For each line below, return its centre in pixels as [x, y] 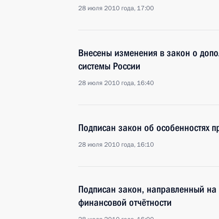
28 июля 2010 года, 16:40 [116, 83]
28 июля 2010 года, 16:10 [116, 145]
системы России [109, 66]
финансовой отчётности [125, 202]
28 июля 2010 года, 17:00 [116, 8]
